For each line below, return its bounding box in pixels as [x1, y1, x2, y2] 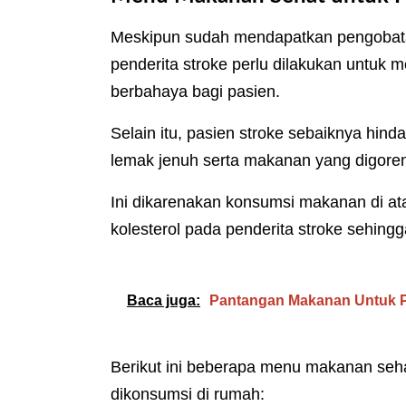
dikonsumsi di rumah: [111, 385, 265, 404]
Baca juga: [127, 293, 200, 309]
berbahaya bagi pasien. [111, 82, 280, 101]
